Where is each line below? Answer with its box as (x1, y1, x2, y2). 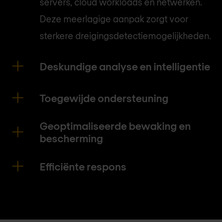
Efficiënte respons (40, 160, 126, 172)
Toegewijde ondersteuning (40, 91, 168, 104)
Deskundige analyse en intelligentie (40, 59, 210, 72)
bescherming (40, 132, 103, 145)
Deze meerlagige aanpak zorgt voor (40, 13, 188, 25)
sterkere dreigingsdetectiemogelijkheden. (40, 30, 211, 42)
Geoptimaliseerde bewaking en (40, 119, 191, 132)
